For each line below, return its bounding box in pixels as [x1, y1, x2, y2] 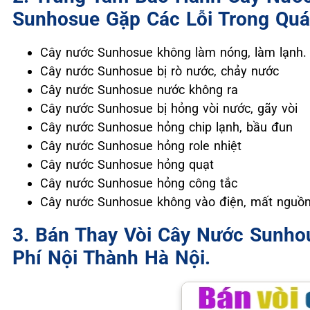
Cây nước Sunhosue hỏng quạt [40, 156, 214, 172]
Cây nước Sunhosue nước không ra [40, 82, 238, 97]
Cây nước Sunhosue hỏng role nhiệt [40, 138, 241, 153]
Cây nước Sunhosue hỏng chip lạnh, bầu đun [40, 119, 293, 134]
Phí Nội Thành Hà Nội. [12, 246, 210, 269]
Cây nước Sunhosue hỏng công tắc [40, 175, 237, 190]
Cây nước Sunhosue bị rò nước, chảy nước [40, 63, 279, 78]
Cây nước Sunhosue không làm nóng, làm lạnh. [40, 44, 307, 60]
